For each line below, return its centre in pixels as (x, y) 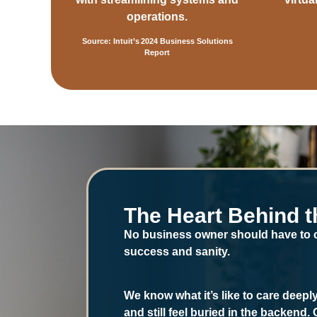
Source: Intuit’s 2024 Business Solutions (157, 41)
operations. (157, 17)
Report (157, 53)
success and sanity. (177, 251)
